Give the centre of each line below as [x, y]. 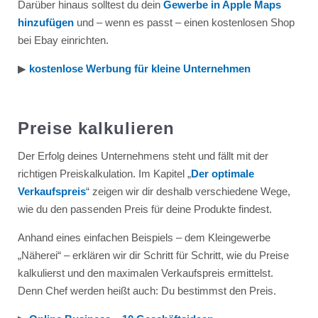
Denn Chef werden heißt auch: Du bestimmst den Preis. [147, 290]
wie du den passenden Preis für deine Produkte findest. [144, 209]
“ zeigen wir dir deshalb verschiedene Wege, [188, 191]
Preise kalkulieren [96, 128]
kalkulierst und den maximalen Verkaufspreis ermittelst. [145, 273]
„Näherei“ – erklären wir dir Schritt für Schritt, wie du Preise [153, 255]
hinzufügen [45, 22]
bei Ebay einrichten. [63, 40]
